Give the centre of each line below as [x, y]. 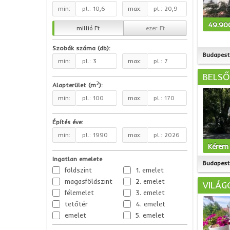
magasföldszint [89, 181]
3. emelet [150, 193]
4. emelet [150, 204]
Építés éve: [68, 122]
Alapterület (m [74, 85]
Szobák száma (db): [81, 48]
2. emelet [150, 181]
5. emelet [150, 215]
